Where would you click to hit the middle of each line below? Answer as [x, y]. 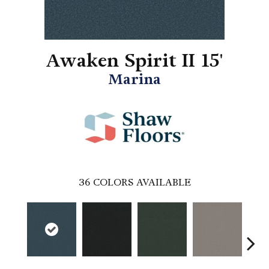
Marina [134, 80]
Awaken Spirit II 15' [134, 61]
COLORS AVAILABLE [142, 183]
